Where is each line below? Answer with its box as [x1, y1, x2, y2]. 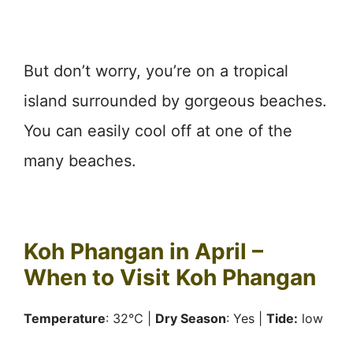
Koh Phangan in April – [24, 237, 263, 265]
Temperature [24, 310, 106, 326]
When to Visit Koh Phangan [24, 263, 316, 291]
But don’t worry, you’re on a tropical [24, 61, 288, 80]
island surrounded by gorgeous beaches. [24, 91, 327, 110]
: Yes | [226, 310, 266, 326]
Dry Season [155, 310, 226, 326]
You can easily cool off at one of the [24, 121, 292, 140]
